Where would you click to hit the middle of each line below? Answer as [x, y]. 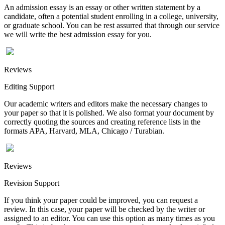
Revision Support [32, 183]
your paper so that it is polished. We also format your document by [109, 113]
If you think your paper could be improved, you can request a [101, 200]
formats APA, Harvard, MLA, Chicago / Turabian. [84, 131]
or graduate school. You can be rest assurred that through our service [112, 25]
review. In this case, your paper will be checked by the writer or [104, 209]
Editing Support [29, 86]
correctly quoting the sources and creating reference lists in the [102, 122]
